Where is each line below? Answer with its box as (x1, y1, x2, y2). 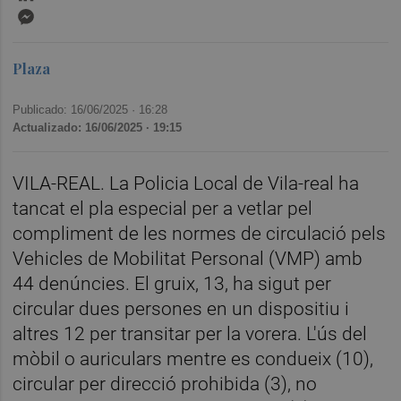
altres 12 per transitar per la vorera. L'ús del (13, 322, 368, 345)
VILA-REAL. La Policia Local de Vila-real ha (13, 172, 360, 194)
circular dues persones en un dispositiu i (13, 297, 350, 320)
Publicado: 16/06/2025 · (13, 102, 140, 116)
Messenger (38, 3, 111, 21)
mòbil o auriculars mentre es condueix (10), (13, 347, 374, 370)
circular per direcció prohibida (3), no (13, 372, 318, 395)
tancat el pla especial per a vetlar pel (13, 197, 313, 219)
